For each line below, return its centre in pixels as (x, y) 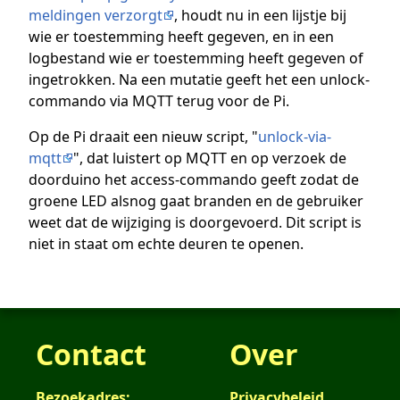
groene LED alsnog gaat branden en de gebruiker (196, 201)
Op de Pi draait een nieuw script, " (143, 137)
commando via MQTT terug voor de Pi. (159, 101)
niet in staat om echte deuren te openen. (166, 244)
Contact (91, 354)
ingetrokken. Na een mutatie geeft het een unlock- (199, 80)
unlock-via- (295, 137)
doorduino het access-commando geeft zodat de (194, 180)
